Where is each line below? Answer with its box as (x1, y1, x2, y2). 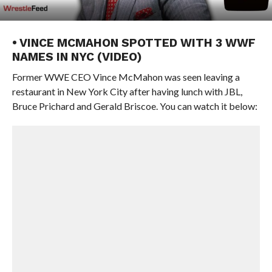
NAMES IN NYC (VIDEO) (12, 50, 142, 64)
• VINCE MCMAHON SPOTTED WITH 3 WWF (12, 36, 256, 50)
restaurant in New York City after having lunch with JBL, (12, 86, 242, 97)
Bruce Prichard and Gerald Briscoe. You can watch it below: (12, 100, 257, 112)
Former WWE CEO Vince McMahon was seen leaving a (12, 71, 240, 83)
